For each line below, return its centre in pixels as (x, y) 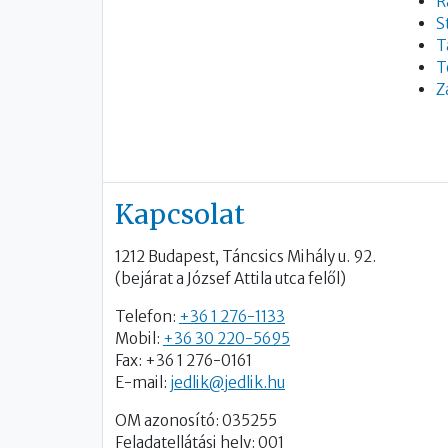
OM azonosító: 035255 (196, 421)
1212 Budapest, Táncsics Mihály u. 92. (245, 257)
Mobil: (139, 339)
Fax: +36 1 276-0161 (183, 361)
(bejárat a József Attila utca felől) (230, 279)
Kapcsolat (180, 215)
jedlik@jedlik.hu (227, 383)
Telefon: (147, 317)
